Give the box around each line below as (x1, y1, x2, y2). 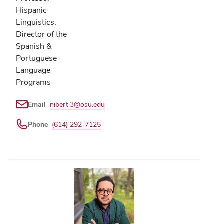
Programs (16, 76, 51, 87)
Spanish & (16, 40, 52, 51)
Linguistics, (16, 16, 56, 27)
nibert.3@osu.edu (50, 99, 105, 109)
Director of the (16, 28, 67, 39)
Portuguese (16, 52, 57, 63)
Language (16, 64, 50, 75)
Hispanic (16, 4, 47, 15)
